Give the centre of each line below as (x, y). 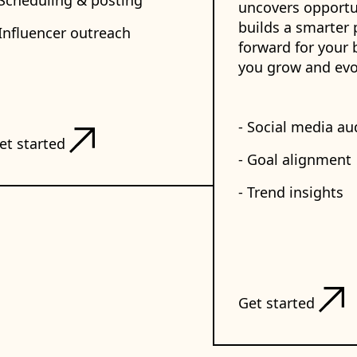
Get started (277, 303)
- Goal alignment (295, 159)
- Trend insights (291, 192)
